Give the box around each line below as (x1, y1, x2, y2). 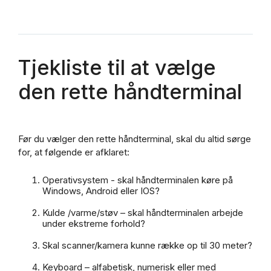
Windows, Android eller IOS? (42, 184, 160, 197)
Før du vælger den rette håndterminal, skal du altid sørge (18, 133, 251, 145)
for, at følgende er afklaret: (18, 146, 129, 158)
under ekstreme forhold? (42, 217, 145, 229)
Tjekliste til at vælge (18, 54, 216, 80)
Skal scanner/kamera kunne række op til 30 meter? (42, 239, 252, 251)
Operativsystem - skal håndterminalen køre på (42, 174, 233, 186)
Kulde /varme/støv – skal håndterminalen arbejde (42, 206, 243, 218)
